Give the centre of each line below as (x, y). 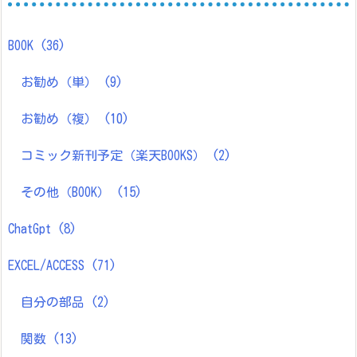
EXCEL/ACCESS (49, 265)
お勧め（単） (62, 82)
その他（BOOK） (69, 192)
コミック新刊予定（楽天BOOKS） (116, 155)
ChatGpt (33, 228)
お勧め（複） (62, 118)
